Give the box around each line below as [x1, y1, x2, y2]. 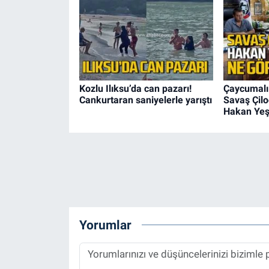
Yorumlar [79, 217, 131, 232]
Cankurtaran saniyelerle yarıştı [79, 94, 212, 106]
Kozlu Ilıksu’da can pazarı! [79, 83, 192, 95]
